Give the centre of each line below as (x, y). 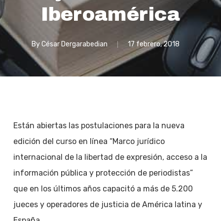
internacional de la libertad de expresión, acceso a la (110, 157)
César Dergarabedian (74, 44)
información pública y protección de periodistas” (103, 173)
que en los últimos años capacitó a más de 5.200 (103, 189)
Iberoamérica (110, 14)
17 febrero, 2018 (153, 44)
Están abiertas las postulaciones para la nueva (99, 126)
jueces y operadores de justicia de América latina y (108, 204)
